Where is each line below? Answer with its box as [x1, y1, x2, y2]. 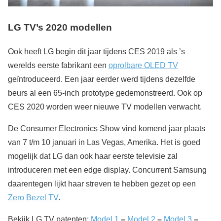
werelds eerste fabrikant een [8, 61, 109, 70]
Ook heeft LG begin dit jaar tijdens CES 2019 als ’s [8, 47, 185, 56]
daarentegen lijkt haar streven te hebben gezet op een [8, 180, 196, 188]
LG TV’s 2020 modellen [8, 22, 112, 33]
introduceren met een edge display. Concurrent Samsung [8, 166, 207, 175]
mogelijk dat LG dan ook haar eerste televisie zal [8, 152, 178, 161]
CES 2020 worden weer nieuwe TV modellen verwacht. [8, 103, 202, 111]
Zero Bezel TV [8, 193, 58, 202]
